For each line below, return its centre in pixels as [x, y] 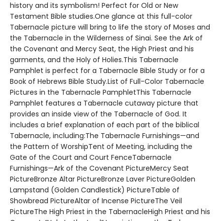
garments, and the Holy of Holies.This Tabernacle [94, 60]
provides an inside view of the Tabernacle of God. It [98, 114]
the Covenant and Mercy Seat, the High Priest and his [102, 49]
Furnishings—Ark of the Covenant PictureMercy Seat [99, 168]
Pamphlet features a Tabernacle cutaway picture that [104, 103]
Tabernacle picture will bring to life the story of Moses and [110, 27]
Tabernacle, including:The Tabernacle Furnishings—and [105, 136]
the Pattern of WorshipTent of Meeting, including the [101, 147]
